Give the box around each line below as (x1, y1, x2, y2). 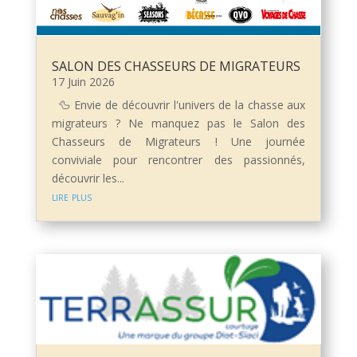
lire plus (51, 189, 92, 205)
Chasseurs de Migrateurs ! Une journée (51, 134, 306, 150)
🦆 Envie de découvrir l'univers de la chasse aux (51, 97, 306, 113)
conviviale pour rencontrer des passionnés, (51, 152, 306, 168)
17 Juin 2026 (51, 74, 115, 90)
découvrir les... (51, 171, 124, 186)
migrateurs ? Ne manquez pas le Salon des (51, 116, 306, 131)
